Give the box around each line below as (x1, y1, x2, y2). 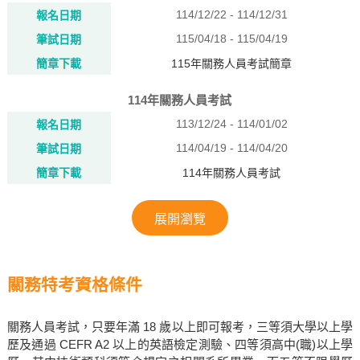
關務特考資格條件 (6, 276, 142, 294)
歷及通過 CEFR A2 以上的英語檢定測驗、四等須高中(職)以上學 (6, 337, 354, 351)
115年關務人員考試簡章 (171, 57, 292, 70)
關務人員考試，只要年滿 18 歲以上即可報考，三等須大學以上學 (6, 320, 354, 333)
